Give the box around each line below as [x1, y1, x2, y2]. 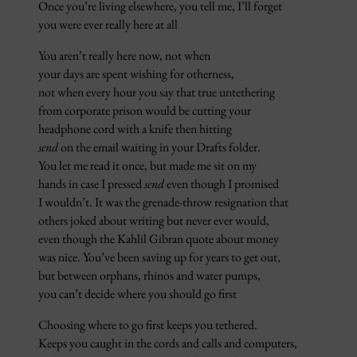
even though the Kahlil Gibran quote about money [38, 230, 279, 248]
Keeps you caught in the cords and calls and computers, [38, 335, 297, 352]
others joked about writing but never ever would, [38, 212, 269, 229]
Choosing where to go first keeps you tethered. [38, 316, 257, 334]
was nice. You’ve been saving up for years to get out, [38, 249, 280, 266]
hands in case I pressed [38, 175, 144, 193]
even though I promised [164, 175, 279, 193]
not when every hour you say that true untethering [38, 84, 275, 101]
